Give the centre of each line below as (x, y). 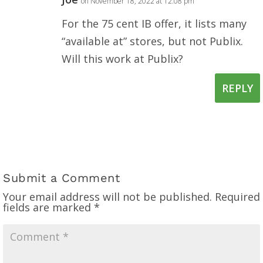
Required (237, 197)
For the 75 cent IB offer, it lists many (154, 24)
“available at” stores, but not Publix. (152, 41)
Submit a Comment (61, 178)
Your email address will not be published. (107, 197)
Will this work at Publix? (122, 59)
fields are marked (48, 208)
